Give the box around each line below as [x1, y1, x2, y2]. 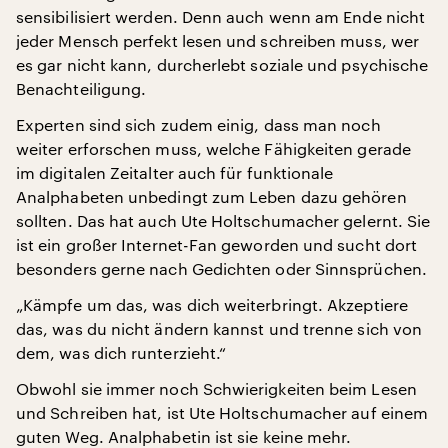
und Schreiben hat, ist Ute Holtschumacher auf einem [16, 403, 429, 422]
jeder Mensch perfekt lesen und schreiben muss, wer [16, 31, 419, 50]
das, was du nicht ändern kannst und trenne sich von [16, 319, 423, 338]
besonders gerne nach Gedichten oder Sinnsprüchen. [16, 259, 427, 278]
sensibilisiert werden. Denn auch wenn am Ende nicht [16, 7, 426, 26]
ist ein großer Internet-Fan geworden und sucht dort [16, 235, 418, 254]
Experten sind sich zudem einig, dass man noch [16, 115, 381, 134]
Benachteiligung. [16, 79, 147, 98]
